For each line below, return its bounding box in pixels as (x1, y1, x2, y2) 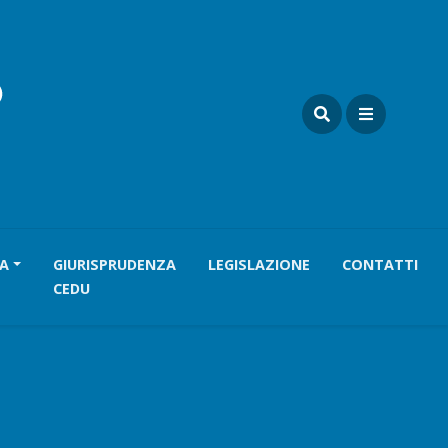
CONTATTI (342, 255, 419, 274)
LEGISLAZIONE (208, 255, 311, 274)
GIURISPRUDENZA (53, 255, 177, 274)
